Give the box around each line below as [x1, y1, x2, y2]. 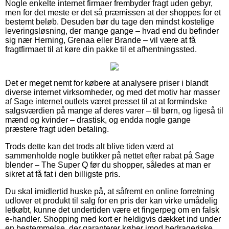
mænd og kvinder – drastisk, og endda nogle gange [5, 115, 191, 124]
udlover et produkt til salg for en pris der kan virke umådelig [5, 196, 218, 205]
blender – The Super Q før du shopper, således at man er [5, 160, 211, 169]
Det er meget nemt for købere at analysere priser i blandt [5, 78, 208, 87]
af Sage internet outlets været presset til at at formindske [5, 97, 207, 106]
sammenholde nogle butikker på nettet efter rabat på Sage [5, 151, 214, 160]
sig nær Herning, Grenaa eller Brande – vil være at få [5, 35, 196, 44]
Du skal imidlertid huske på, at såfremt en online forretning [5, 187, 215, 196]
